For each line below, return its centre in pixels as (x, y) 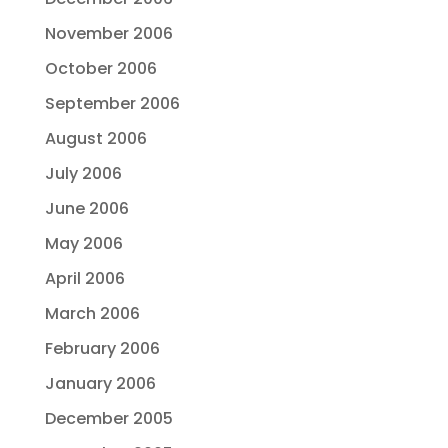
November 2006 (108, 33)
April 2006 (84, 278)
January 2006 (100, 383)
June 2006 (86, 208)
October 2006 (100, 68)
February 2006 (102, 348)
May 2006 (83, 243)
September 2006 (112, 103)
